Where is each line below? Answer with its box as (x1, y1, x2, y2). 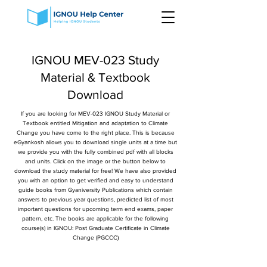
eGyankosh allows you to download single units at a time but (14, 139, 177, 145)
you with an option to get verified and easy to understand (17, 177, 173, 184)
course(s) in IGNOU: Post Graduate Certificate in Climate (21, 225, 170, 231)
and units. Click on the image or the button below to (25, 158, 166, 164)
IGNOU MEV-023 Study (32, 53, 159, 67)
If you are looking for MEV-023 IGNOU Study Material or (21, 110, 170, 117)
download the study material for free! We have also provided (14, 167, 176, 174)
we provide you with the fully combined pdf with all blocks (17, 148, 173, 155)
